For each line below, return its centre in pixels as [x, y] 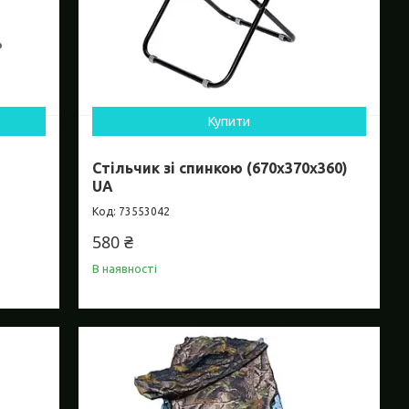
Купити [230, 122]
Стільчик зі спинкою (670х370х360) [220, 168]
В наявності [125, 269]
